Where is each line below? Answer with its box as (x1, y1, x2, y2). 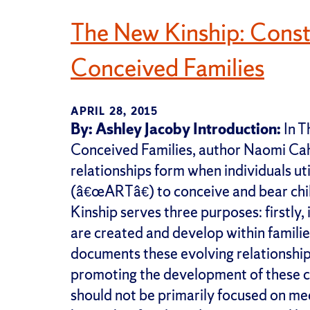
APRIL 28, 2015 (71, 103, 158, 118)
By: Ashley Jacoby (71, 118, 190, 139)
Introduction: (193, 118, 281, 139)
